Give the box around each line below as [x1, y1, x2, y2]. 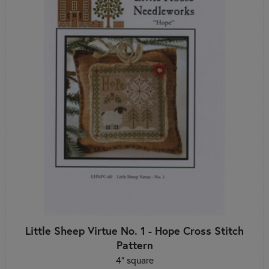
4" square [115, 253, 154, 266]
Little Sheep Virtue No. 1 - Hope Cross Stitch [25, 223, 244, 238]
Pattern [116, 237, 153, 252]
